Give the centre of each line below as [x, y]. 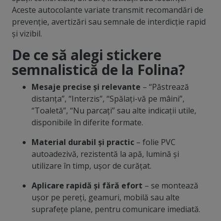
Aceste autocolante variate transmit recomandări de [107, 10]
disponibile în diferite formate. [87, 123]
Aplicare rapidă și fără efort [87, 186]
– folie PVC [155, 142]
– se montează [170, 186]
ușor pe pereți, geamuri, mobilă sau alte [105, 198]
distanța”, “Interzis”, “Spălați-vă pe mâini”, [108, 99]
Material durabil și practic [83, 142]
